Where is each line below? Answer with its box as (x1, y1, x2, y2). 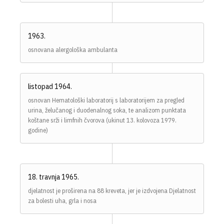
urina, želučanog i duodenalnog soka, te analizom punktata (28, 105, 186, 114)
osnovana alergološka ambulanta (28, 45, 117, 54)
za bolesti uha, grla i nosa (28, 196, 96, 205)
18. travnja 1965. (28, 171, 79, 181)
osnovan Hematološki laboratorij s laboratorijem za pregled (28, 95, 184, 104)
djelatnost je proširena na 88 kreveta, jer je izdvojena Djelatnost (28, 186, 196, 195)
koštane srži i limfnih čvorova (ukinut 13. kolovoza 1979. (28, 115, 176, 124)
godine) (28, 125, 48, 134)
